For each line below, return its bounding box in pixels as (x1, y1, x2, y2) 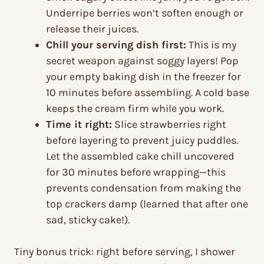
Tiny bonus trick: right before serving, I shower (14, 245, 235, 259)
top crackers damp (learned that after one (46, 197, 248, 211)
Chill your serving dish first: (46, 38, 186, 52)
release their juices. (46, 22, 138, 36)
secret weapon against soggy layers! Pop (46, 54, 239, 68)
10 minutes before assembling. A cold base (46, 86, 249, 100)
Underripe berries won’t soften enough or (46, 6, 243, 20)
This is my (186, 38, 236, 52)
